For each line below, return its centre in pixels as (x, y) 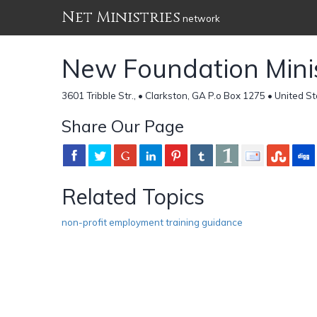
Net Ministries (121, 17)
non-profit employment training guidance (152, 222)
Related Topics (133, 196)
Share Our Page (123, 126)
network (200, 18)
